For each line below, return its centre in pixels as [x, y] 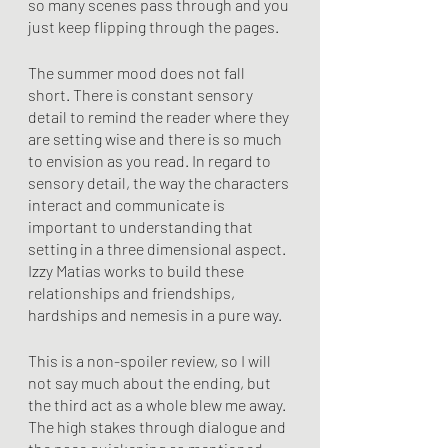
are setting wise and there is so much [156, 138]
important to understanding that [142, 226]
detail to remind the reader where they [160, 116]
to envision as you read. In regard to [151, 160]
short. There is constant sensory [142, 94]
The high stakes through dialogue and [158, 426]
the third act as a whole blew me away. [158, 404]
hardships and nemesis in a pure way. [156, 314]
